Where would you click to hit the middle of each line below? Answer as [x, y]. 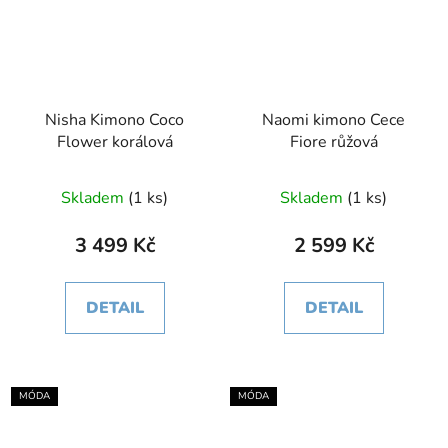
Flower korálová [114, 141]
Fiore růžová [333, 141]
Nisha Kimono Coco [114, 119]
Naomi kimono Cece [333, 119]
